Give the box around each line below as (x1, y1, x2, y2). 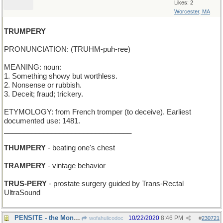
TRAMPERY (4, 162, 46, 170)
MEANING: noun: (4, 63, 61, 71)
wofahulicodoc (88, 215, 123, 221)
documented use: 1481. (4, 117, 80, 125)
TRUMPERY (4, 27, 46, 35)
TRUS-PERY (4, 180, 47, 188)
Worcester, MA (174, 8, 210, 14)
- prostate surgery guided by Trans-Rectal (47, 180, 184, 188)
